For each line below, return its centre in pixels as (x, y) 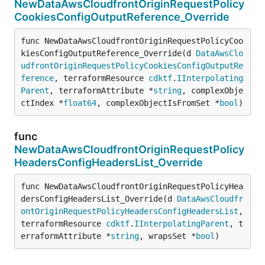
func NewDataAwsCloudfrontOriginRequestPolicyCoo (132, 41)
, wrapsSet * (167, 236)
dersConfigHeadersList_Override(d (99, 198)
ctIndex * (42, 103)
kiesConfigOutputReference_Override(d (108, 53)
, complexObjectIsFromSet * (158, 103)
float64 (80, 103)
